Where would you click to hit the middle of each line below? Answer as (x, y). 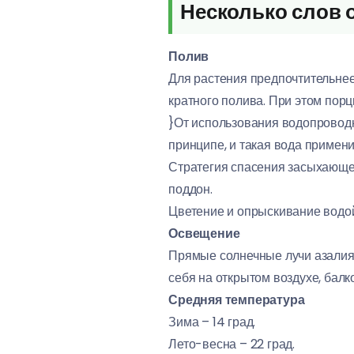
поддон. (190, 189)
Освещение (204, 233)
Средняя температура (237, 300)
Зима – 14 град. (212, 322)
